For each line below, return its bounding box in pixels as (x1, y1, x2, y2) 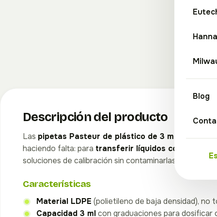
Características (23, 178, 91, 189)
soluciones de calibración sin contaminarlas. (23, 155, 177, 166)
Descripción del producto (23, 109, 168, 124)
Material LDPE (36, 196, 92, 206)
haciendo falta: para (23, 143, 95, 154)
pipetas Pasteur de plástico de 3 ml (38, 131, 176, 141)
